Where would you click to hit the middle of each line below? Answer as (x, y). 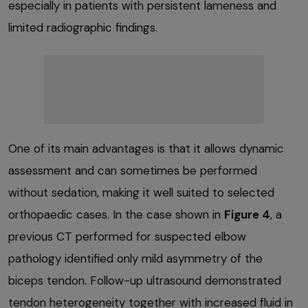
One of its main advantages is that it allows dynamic (146, 149)
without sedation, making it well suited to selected (141, 193)
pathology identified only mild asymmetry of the (135, 259)
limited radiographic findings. (83, 28)
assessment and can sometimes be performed (133, 171)
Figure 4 (247, 215)
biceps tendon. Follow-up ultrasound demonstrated (145, 281)
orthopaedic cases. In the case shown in (116, 215)
